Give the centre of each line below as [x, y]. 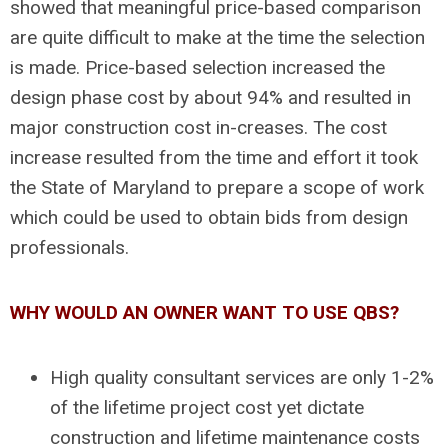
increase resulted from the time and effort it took [214, 157]
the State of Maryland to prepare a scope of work [217, 187]
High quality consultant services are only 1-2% [242, 377]
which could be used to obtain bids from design [209, 217]
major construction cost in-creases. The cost [198, 127]
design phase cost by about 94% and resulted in [210, 97]
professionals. [69, 247]
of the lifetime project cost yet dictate [207, 407]
